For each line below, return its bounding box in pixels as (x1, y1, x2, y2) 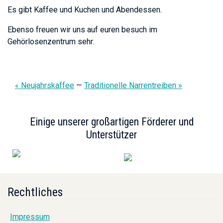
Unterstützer (86, 128, 137, 141)
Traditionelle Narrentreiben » (84, 80, 182, 90)
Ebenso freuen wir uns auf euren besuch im (7, 24, 157, 34)
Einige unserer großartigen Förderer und (29, 115, 194, 128)
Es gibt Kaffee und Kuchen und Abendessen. (7, 4, 162, 14)
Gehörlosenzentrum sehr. (7, 36, 94, 46)
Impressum (10, 212, 50, 222)
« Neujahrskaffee (15, 80, 74, 90)
